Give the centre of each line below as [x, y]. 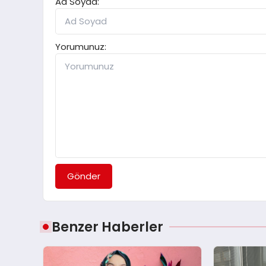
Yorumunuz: [81, 46]
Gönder [84, 176]
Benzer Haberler [107, 227]
